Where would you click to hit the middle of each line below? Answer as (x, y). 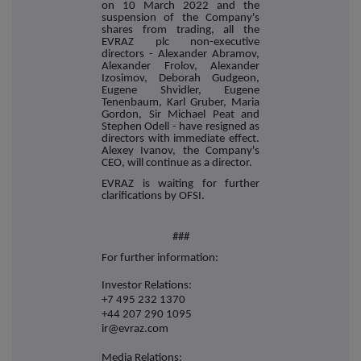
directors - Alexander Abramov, (180, 55)
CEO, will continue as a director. (177, 164)
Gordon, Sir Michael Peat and (180, 115)
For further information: (160, 258)
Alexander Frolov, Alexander (180, 67)
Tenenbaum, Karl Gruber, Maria (180, 103)
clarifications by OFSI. (153, 196)
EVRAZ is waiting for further (180, 184)
